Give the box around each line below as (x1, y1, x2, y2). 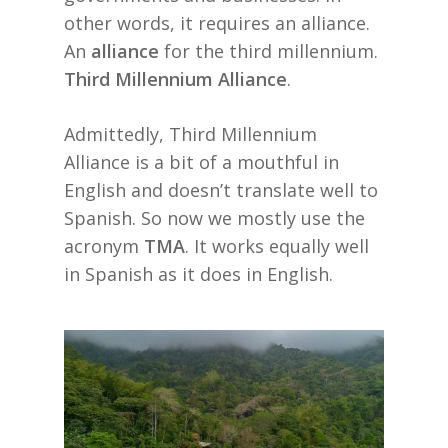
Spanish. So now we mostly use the (64, 206, 365, 231)
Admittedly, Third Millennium (64, 122, 317, 147)
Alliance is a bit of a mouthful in (64, 150, 339, 175)
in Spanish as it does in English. (64, 262, 333, 287)
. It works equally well (185, 234, 369, 259)
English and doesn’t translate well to (64, 178, 378, 203)
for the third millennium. (159, 39, 378, 64)
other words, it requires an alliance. (64, 11, 370, 36)
